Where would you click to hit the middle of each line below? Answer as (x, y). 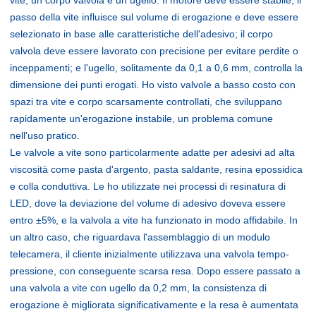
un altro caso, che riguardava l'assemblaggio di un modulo (140, 237)
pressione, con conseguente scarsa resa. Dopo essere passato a (155, 271)
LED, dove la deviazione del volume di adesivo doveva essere (148, 203)
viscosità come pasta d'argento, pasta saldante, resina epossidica (156, 169)
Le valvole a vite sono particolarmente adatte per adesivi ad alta (152, 152)
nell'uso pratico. (45, 135)
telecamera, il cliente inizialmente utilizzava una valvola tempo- (150, 254)
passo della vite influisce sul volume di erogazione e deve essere (154, 17)
